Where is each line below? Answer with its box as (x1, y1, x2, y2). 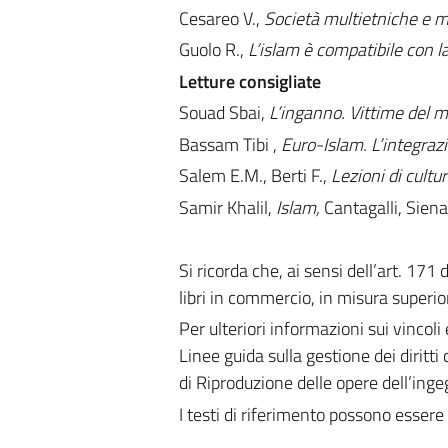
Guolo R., (178, 36, 248, 63)
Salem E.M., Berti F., (178, 162, 331, 189)
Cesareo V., (178, 4, 264, 32)
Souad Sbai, (178, 99, 269, 126)
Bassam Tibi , (178, 130, 281, 158)
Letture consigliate (178, 67, 321, 95)
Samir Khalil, (178, 193, 276, 221)
